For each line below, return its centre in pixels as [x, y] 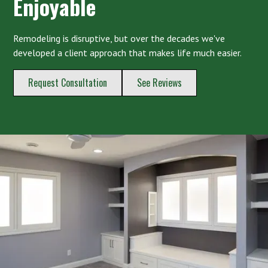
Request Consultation [68, 82]
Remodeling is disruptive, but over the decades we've [119, 38]
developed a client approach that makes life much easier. [128, 52]
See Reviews [160, 82]
